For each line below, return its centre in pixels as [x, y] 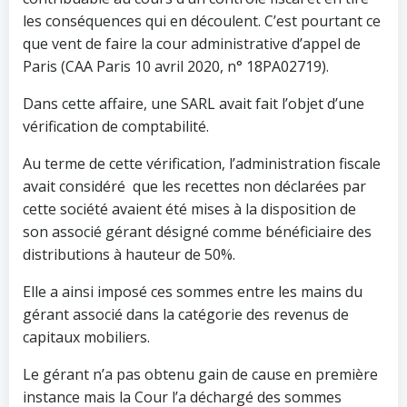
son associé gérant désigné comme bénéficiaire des [197, 232]
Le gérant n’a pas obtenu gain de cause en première [200, 374]
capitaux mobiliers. [86, 337]
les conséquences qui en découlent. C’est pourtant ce [202, 21]
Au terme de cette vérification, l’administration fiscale [202, 164]
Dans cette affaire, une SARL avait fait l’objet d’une [194, 104]
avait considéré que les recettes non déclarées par [194, 186]
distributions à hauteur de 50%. [129, 254]
